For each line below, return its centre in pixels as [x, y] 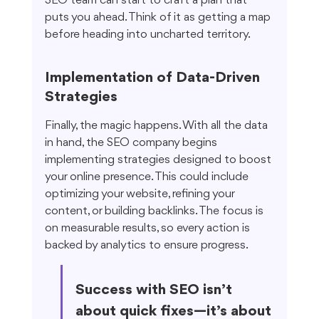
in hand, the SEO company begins [132, 143]
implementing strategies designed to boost [159, 160]
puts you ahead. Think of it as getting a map [159, 18]
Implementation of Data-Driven [154, 78]
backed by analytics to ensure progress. [146, 246]
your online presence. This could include [148, 177]
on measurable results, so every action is [148, 229]
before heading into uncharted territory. [147, 35]
